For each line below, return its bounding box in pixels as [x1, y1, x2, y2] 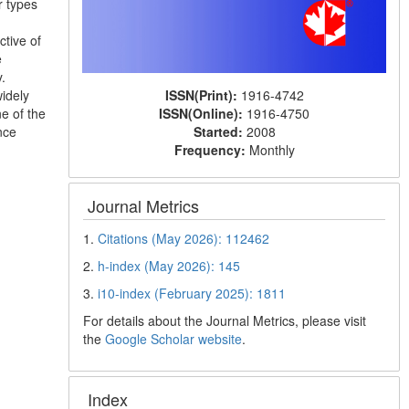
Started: [193, 121, 246, 141]
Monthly [248, 140, 295, 159]
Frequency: [173, 140, 249, 159]
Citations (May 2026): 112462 [98, 228, 270, 247]
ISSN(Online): [159, 103, 247, 122]
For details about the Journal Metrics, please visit [83, 310, 367, 330]
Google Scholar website [105, 329, 243, 348]
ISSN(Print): [164, 85, 241, 104]
